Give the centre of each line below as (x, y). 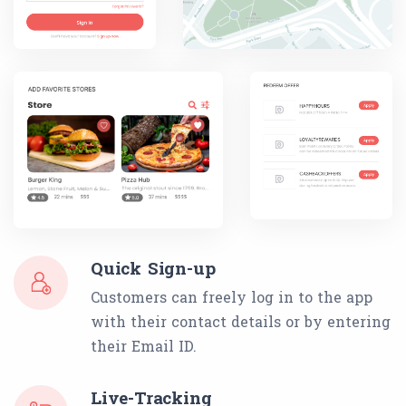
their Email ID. (144, 346)
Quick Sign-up (153, 268)
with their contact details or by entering (241, 322)
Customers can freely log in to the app (232, 297)
